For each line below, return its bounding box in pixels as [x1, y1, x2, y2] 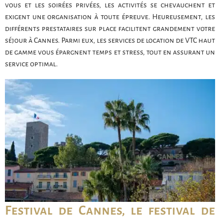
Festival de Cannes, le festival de [5, 203, 215, 218]
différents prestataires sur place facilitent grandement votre [5, 24, 215, 32]
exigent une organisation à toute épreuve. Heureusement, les [5, 12, 215, 21]
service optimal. [5, 59, 58, 68]
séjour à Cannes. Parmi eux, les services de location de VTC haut [5, 36, 215, 44]
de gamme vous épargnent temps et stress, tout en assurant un [5, 48, 215, 56]
